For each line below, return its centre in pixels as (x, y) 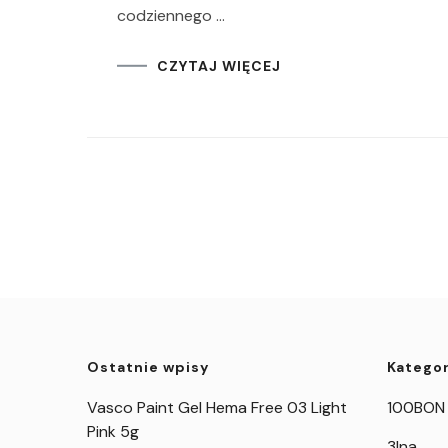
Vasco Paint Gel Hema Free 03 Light (217, 407)
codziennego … (171, 15)
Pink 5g (113, 431)
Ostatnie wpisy (148, 367)
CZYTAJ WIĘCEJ (219, 65)
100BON (416, 407)
